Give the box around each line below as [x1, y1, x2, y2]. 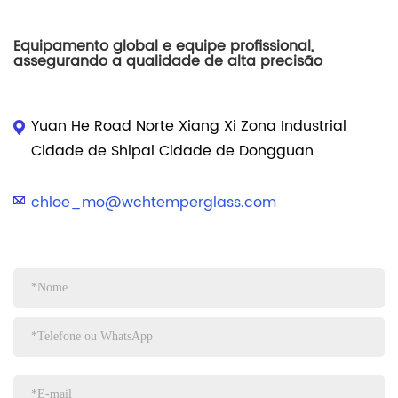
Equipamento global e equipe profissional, [13, 34, 314, 58]
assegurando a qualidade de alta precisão [13, 49, 322, 73]
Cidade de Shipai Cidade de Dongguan [31, 139, 314, 163]
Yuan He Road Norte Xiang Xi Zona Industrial [31, 114, 346, 138]
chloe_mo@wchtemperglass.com [31, 190, 276, 214]
